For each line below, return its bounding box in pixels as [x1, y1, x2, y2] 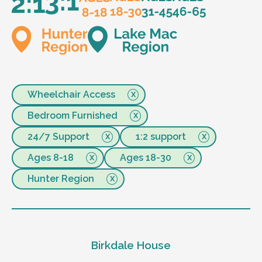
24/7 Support [27, 130, 89, 142]
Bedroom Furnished [27, 109, 118, 121]
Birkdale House [91, 239, 171, 252]
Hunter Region [27, 173, 94, 184]
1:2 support [136, 130, 186, 142]
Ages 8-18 [27, 151, 74, 163]
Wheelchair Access [27, 88, 115, 100]
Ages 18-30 [120, 151, 171, 163]
